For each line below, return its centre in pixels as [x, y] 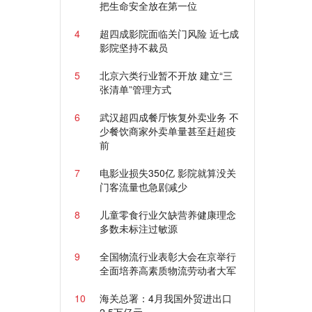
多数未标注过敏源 [138, 228]
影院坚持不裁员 [133, 47]
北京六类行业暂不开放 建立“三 [166, 75]
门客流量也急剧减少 [143, 187]
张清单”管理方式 [135, 89]
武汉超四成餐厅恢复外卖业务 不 [169, 117]
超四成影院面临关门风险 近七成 [169, 33]
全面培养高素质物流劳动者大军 [167, 270]
